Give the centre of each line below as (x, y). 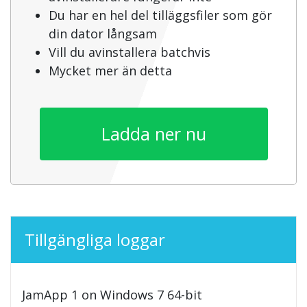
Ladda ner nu (153, 134)
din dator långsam (103, 34)
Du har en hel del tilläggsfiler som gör (160, 15)
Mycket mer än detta (110, 71)
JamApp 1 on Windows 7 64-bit (112, 295)
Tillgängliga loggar (95, 240)
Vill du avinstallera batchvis (130, 52)
